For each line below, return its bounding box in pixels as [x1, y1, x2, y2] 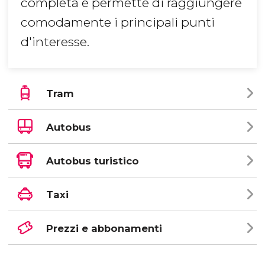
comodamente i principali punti [21, 15, 215, 30]
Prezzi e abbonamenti [46, 222, 163, 235]
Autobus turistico [46, 155, 140, 167]
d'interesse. [21, 34, 89, 50]
